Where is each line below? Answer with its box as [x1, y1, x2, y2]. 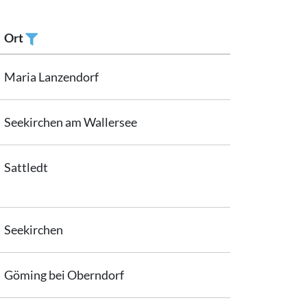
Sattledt [4, 159, 48, 175]
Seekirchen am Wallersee [4, 114, 137, 130]
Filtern [31, 51, 67, 67]
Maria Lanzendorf [4, 69, 99, 84]
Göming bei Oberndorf [4, 267, 124, 282]
